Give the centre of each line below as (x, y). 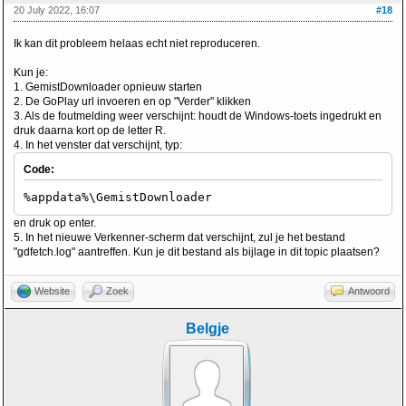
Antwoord (369, 291)
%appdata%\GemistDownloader (118, 197)
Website (52, 291)
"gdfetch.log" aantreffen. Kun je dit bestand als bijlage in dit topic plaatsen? (197, 252)
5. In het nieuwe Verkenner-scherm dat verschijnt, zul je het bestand (179, 237)
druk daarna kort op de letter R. (90, 130)
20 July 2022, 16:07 (57, 10)
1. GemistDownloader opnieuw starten (108, 87)
